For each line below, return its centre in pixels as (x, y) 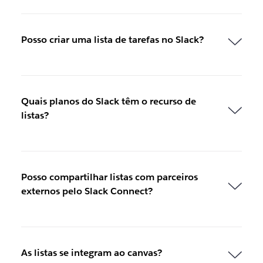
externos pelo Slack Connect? (87, 191)
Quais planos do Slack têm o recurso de (108, 101)
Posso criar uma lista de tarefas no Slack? (112, 39)
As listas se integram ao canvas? (91, 252)
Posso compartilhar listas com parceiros (109, 177)
